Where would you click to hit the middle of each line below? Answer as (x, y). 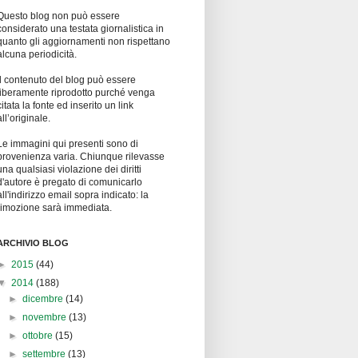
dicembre (44, 299)
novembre (46, 318)
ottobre (39, 336)
